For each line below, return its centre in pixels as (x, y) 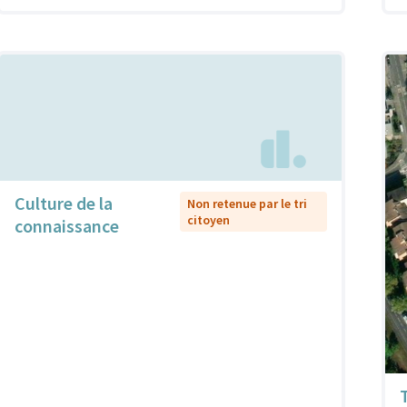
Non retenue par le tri (248, 204)
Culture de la (64, 203)
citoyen (209, 220)
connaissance (67, 226)
